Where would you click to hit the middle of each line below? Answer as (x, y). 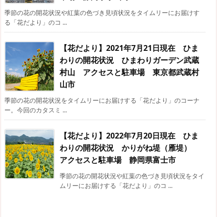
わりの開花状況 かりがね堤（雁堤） (129, 148)
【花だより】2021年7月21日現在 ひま (129, 48)
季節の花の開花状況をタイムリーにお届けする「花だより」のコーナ (102, 101)
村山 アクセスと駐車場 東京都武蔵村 (129, 72)
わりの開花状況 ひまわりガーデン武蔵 (129, 60)
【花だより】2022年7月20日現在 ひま (129, 136)
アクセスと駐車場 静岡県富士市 (118, 160)
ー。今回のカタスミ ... (36, 110)
